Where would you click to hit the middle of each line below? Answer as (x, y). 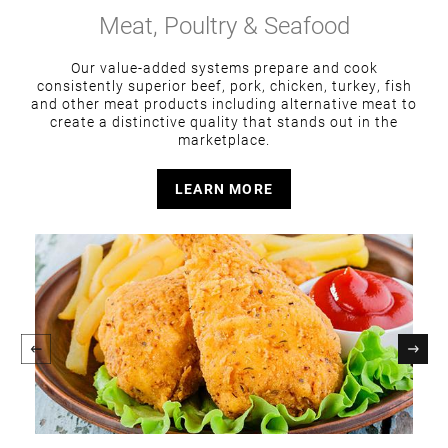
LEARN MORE (224, 188)
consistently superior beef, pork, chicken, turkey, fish (224, 85)
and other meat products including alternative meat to (224, 103)
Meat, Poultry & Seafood (224, 24)
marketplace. (224, 139)
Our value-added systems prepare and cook (224, 67)
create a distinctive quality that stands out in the (224, 121)
